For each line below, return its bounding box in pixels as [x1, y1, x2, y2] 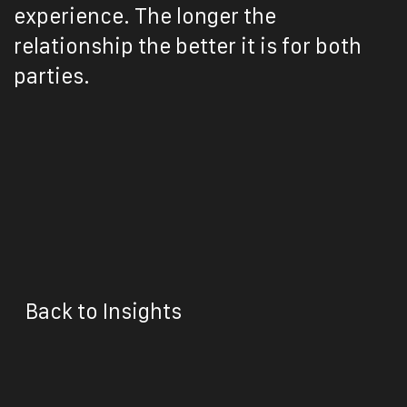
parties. [14, 65, 90, 88]
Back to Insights [25, 299, 186, 323]
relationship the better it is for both [14, 35, 362, 58]
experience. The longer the [14, 5, 276, 28]
